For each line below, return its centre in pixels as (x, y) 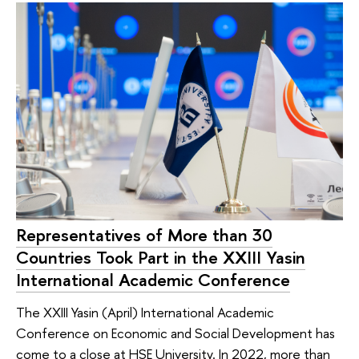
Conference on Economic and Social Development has (175, 333)
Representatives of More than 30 (144, 235)
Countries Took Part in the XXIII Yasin (161, 258)
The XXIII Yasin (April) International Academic (145, 312)
